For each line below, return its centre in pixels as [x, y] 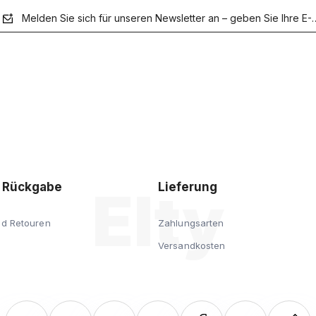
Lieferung [188, 187]
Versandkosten [192, 245]
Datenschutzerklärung [60, 147]
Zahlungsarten [191, 223]
